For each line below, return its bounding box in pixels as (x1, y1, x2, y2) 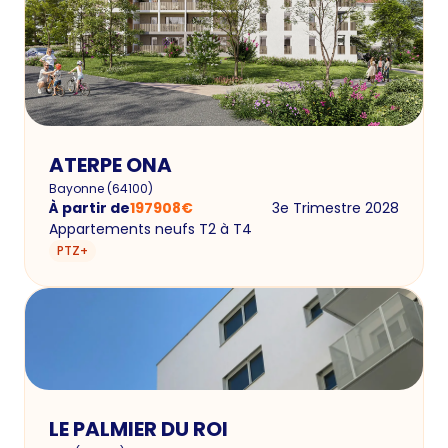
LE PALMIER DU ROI (49, 414, 228, 443)
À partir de (49, 197, 130, 218)
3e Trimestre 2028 (272, 197, 399, 218)
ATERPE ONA (49, 150, 172, 179)
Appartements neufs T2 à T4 (49, 218, 252, 239)
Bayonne (49, 179, 104, 197)
